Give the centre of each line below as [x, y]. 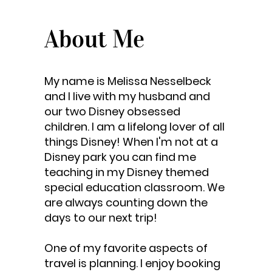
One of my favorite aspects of [126, 248]
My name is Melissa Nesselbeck [128, 81]
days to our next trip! [101, 217]
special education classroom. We [135, 187]
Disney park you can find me [121, 157]
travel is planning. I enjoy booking [133, 263]
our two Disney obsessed [113, 111]
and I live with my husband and [127, 96]
